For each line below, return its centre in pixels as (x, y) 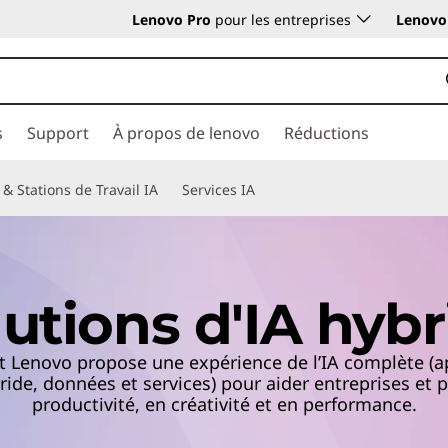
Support (58, 133)
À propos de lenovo (186, 133)
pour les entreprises (281, 19)
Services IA (218, 189)
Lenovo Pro (171, 19)
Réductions (326, 133)
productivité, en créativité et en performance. (224, 404)
